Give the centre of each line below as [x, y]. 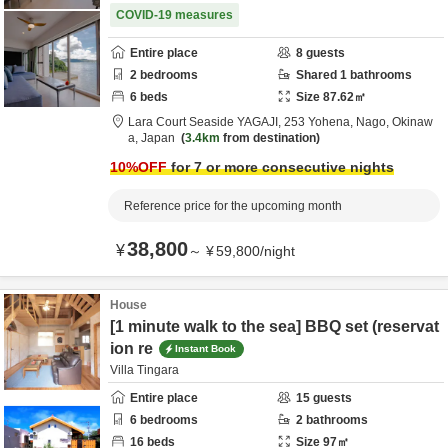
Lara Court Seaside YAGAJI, [206, 122]
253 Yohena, [320, 122]
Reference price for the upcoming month [233, 206]
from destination [268, 138]
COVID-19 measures [174, 15]
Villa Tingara [144, 370]
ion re [131, 348]
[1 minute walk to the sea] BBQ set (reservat [274, 326]
